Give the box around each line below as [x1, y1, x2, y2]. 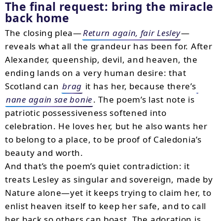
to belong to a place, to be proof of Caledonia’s [5, 134, 202, 145]
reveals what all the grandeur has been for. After [5, 40, 213, 52]
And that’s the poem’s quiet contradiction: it [5, 160, 190, 172]
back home [5, 10, 70, 26]
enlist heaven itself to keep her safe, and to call [5, 200, 207, 212]
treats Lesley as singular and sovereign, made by [5, 174, 213, 185]
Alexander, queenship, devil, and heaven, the [5, 54, 198, 65]
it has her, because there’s [82, 80, 196, 92]
